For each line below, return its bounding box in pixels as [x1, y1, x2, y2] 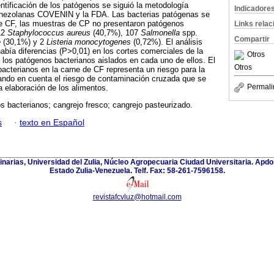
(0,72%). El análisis [133, 37, 202, 47]
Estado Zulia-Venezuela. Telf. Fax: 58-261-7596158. [49, 166, 225, 175]
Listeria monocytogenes [46, 37, 133, 47]
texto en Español [20, 117, 84, 127]
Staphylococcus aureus [7, 28, 93, 38]
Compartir [234, 35, 270, 43]
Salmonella [138, 28, 182, 38]
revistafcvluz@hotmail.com [92, 192, 182, 201]
